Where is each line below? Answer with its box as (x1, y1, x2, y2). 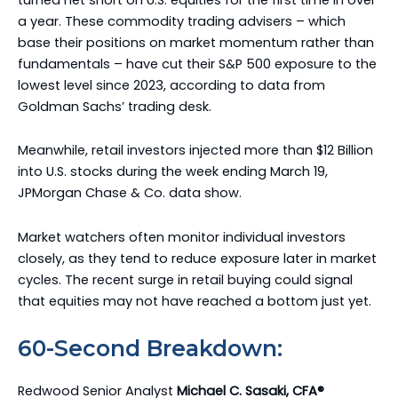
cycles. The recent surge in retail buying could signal (18, 270, 353, 289)
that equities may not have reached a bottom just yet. (18, 291, 371, 310)
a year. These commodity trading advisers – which (18, 12, 346, 30)
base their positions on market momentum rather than (18, 33, 374, 52)
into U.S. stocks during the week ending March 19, (18, 163, 328, 181)
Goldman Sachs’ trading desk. (18, 97, 211, 115)
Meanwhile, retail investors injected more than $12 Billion (18, 141, 373, 160)
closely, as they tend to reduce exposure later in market (18, 249, 377, 267)
